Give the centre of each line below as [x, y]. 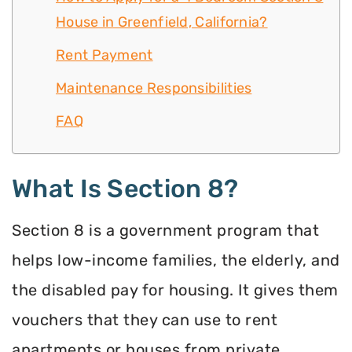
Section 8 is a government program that [165, 231]
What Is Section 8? [125, 189]
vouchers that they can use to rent [145, 320]
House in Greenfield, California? [162, 22]
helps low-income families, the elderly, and [176, 260]
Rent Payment [104, 55]
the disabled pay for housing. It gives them [175, 290]
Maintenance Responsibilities [154, 88]
